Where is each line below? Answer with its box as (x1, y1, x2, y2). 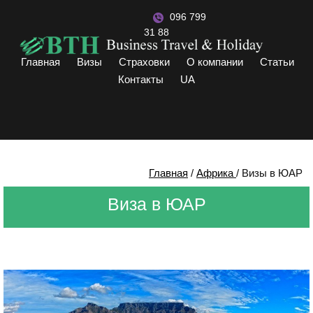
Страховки (119, 56, 170, 68)
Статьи (260, 56, 294, 68)
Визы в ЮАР (242, 168, 303, 179)
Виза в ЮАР (107, 194, 206, 214)
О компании (187, 56, 243, 68)
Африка (196, 168, 233, 179)
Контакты (118, 73, 163, 85)
